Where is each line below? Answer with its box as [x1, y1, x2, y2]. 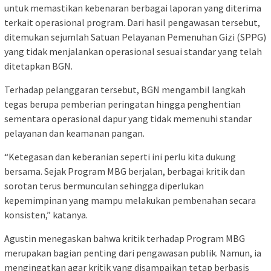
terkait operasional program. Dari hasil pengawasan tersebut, [4, 16, 260, 28]
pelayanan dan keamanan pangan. [4, 126, 145, 139]
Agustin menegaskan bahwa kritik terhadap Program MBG [4, 232, 245, 244]
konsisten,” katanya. [4, 208, 88, 221]
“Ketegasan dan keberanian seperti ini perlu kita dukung [4, 150, 236, 163]
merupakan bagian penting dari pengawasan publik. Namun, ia [4, 246, 261, 259]
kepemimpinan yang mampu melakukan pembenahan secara [4, 194, 256, 206]
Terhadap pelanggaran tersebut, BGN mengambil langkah [4, 83, 246, 96]
